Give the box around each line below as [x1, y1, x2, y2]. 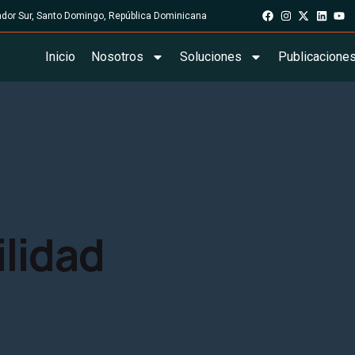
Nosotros [90, 49, 143, 64]
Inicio [44, 49, 75, 64]
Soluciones [179, 49, 242, 64]
